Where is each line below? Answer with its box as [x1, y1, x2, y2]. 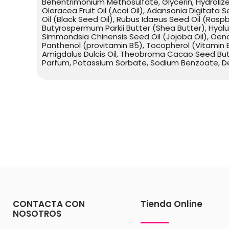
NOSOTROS [13, 208, 61, 220]
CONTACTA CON [13, 198, 85, 211]
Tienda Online [140, 198, 202, 211]
